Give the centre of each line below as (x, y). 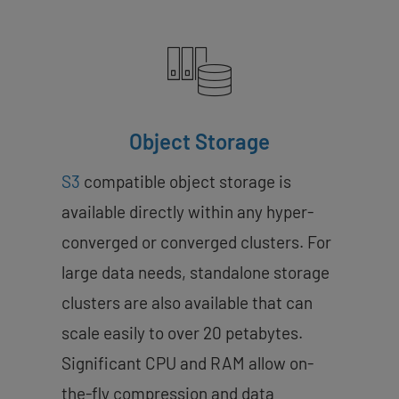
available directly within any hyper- (187, 211)
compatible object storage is (186, 181)
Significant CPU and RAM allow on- (187, 362)
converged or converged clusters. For (196, 241)
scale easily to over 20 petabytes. (182, 332)
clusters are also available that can (187, 302)
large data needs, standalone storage (195, 272)
